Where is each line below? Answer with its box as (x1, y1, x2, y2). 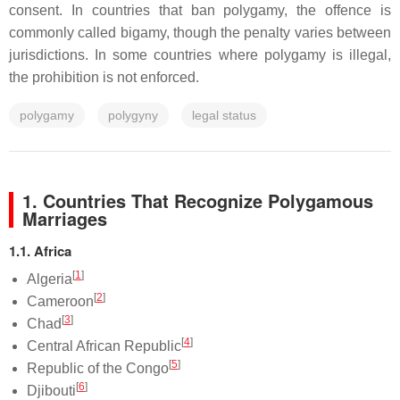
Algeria (27, 271, 72, 287)
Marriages (22, 205, 107, 231)
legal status (192, 108, 256, 122)
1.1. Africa (9, 241, 71, 261)
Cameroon (27, 294, 94, 309)
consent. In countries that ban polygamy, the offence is (9, 3, 391, 18)
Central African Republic (27, 338, 181, 354)
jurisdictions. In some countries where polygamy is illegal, (9, 47, 391, 62)
